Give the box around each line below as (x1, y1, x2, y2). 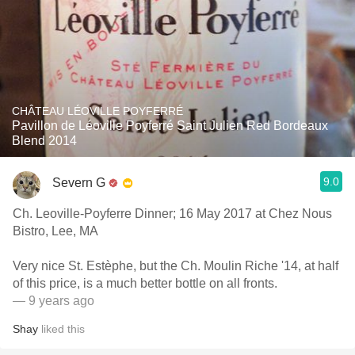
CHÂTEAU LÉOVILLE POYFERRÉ (12, 105, 183, 117)
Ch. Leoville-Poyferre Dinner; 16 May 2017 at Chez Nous (13, 207, 332, 220)
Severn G (52, 175, 105, 189)
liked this (38, 323, 85, 335)
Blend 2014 (12, 134, 77, 147)
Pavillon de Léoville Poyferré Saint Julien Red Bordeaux (12, 119, 328, 132)
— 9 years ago (13, 294, 94, 307)
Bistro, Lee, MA (13, 224, 98, 238)
